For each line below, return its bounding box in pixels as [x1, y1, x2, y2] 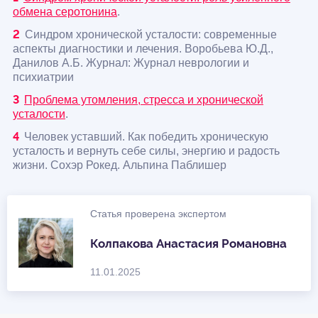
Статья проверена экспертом [89, 208, 226, 220]
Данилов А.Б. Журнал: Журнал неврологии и [13, 57, 249, 70]
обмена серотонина [13, 6, 117, 18]
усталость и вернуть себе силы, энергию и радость [13, 145, 280, 158]
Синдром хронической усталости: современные [25, 28, 277, 41]
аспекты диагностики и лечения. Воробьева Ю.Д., [13, 43, 273, 55]
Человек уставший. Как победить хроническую [24, 131, 268, 143]
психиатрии [13, 71, 74, 84]
